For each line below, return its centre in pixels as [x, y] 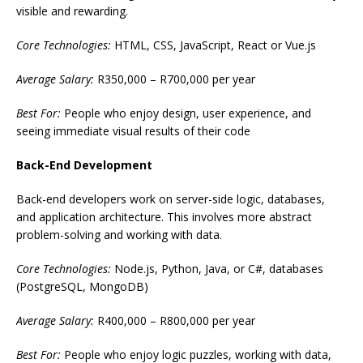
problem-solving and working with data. [119, 235]
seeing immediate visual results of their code [133, 131]
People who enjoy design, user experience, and [186, 113]
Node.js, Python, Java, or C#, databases [217, 269]
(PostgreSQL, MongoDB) [82, 287]
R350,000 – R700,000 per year [175, 79]
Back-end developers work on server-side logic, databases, [171, 199]
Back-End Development [84, 165]
